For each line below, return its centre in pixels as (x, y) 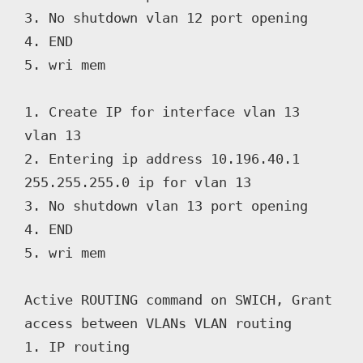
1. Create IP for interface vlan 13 (162, 111)
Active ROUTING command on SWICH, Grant (178, 299)
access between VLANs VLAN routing (158, 323)
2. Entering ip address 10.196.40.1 (162, 158)
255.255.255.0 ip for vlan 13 (138, 182)
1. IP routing (77, 346)
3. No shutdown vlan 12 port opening (166, 17)
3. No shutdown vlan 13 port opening (166, 205)
